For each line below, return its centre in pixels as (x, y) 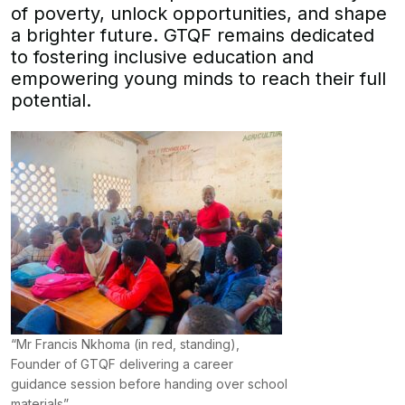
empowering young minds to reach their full (198, 79)
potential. (51, 100)
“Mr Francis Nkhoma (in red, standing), (125, 344)
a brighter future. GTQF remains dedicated (193, 35)
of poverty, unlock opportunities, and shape (199, 14)
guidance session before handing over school (149, 384)
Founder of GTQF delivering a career (122, 364)
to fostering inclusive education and (162, 57)
